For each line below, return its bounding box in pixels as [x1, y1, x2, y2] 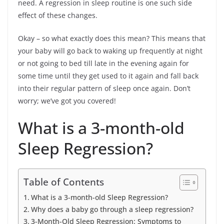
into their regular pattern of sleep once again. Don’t [18, 83, 190, 93]
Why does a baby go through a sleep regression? [30, 204, 193, 214]
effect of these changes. [18, 10, 97, 20]
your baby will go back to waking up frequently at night [18, 46, 202, 56]
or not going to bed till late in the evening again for [18, 58, 189, 68]
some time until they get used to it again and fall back [18, 71, 198, 81]
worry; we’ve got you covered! [18, 96, 116, 106]
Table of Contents [23, 175, 104, 189]
